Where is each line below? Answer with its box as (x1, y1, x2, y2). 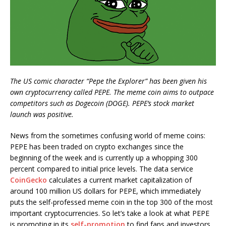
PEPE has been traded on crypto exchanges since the (10, 142, 184, 152)
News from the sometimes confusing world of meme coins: (10, 131, 205, 141)
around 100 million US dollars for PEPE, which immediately (10, 186, 201, 196)
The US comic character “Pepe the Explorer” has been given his (10, 76, 207, 86)
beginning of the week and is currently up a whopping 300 (10, 153, 198, 163)
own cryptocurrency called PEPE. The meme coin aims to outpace (10, 87, 214, 97)
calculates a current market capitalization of (47, 175, 192, 185)
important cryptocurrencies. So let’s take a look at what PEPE (10, 208, 209, 218)
